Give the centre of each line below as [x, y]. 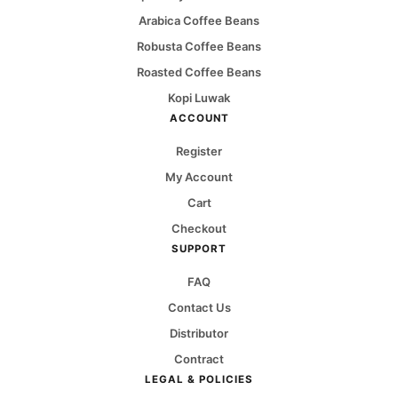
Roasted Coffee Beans [199, 72]
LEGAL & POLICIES [199, 380]
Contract [199, 359]
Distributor [199, 334]
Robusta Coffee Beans [199, 47]
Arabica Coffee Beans [199, 21]
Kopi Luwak [199, 98]
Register [199, 151]
